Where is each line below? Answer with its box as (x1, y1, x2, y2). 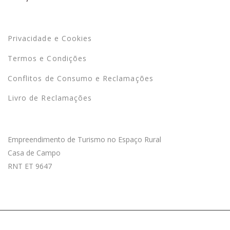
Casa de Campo (8, 147, 61, 158)
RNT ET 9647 (8, 161, 52, 171)
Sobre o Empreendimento (8, 110, 152, 127)
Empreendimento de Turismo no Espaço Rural (8, 134, 161, 144)
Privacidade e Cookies (8, 33, 92, 43)
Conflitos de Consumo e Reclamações (8, 73, 154, 83)
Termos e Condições (8, 53, 87, 63)
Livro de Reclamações (8, 93, 92, 103)
